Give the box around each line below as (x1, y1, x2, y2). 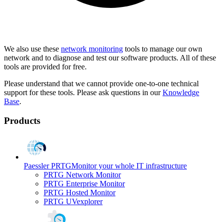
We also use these (4, 45, 61, 54)
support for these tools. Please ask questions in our (4, 88, 163, 97)
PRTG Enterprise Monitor (44, 179, 125, 188)
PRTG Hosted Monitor (44, 188, 115, 197)
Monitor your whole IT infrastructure (71, 161, 187, 170)
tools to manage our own (123, 45, 202, 54)
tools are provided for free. (4, 62, 87, 71)
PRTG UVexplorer (44, 197, 103, 206)
